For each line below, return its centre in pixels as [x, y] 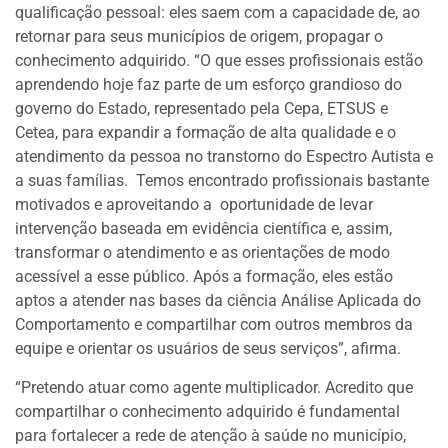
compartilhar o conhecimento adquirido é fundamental [207, 411]
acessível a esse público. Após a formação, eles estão [204, 277]
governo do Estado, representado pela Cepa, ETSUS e [201, 109]
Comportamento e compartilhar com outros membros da [214, 325]
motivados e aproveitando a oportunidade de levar [194, 205]
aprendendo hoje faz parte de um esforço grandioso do [208, 85]
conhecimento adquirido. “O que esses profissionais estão [219, 61]
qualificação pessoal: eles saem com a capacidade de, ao [217, 13]
